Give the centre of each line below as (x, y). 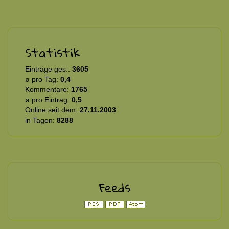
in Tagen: (41, 120)
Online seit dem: (52, 110)
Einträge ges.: (49, 69)
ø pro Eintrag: (48, 99)
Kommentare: (48, 89)
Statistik (53, 52)
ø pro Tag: (43, 79)
